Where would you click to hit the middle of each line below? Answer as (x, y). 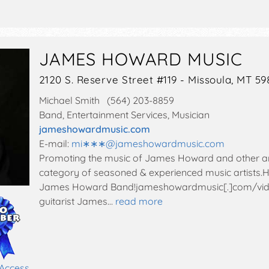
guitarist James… (76, 201)
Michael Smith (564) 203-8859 (106, 100)
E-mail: (55, 143)
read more (139, 201)
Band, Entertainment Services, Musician (124, 114)
